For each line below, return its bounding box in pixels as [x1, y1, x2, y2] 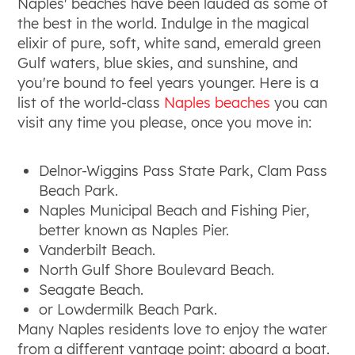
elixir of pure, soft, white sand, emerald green [17, 33, 322, 52]
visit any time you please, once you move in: [17, 113, 312, 132]
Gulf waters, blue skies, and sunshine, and [17, 53, 299, 72]
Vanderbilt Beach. [39, 240, 156, 259]
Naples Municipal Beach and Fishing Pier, [39, 200, 311, 219]
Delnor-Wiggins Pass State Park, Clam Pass [39, 161, 328, 180]
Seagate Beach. [39, 280, 144, 299]
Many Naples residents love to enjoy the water [17, 319, 328, 338]
